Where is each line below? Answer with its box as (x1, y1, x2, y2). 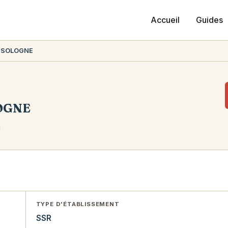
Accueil (151, 15, 180, 25)
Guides (196, 15, 223, 25)
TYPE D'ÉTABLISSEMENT (36, 201, 120, 208)
